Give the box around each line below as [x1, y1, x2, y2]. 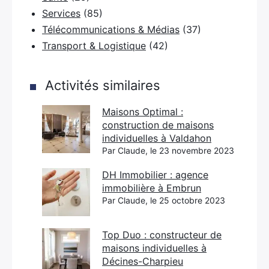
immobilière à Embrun [102, 182, 201, 194]
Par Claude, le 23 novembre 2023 [102, 145, 234, 156]
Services [42, 7, 80, 19]
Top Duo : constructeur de [102, 229, 222, 241]
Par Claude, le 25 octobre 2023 [102, 195, 225, 205]
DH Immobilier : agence [102, 169, 208, 181]
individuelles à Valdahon [102, 132, 211, 144]
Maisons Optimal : [102, 106, 183, 118]
